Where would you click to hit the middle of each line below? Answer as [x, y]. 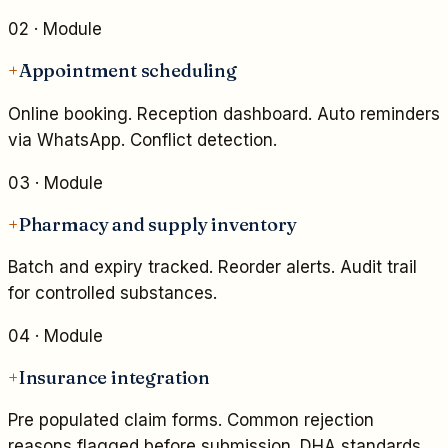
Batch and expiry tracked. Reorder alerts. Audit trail [212, 267]
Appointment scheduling [127, 71]
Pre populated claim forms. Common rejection [191, 420]
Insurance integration [114, 378]
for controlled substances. [112, 293]
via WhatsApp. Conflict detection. [142, 139]
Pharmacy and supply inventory [157, 224]
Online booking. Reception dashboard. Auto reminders [224, 113]
